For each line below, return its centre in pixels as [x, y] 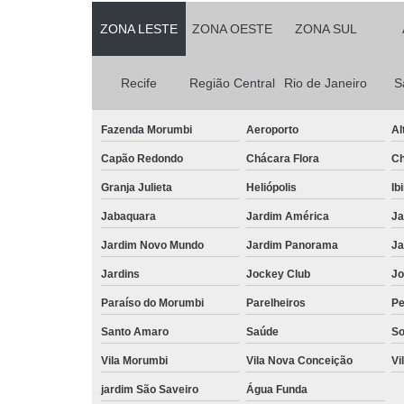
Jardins [120, 274]
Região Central [232, 83]
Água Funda [277, 389]
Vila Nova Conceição [299, 360]
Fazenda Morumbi [147, 129]
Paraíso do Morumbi [152, 303]
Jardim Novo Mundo [152, 245]
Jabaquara [129, 216]
